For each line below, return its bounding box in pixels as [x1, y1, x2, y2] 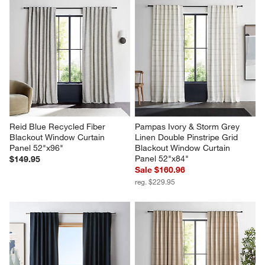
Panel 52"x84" [135, 153, 189, 164]
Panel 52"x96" [9, 143, 64, 154]
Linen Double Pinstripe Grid [135, 132, 240, 143]
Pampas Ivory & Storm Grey [135, 121, 242, 132]
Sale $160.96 [135, 164, 185, 176]
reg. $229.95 [135, 177, 175, 187]
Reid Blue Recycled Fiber [9, 121, 108, 132]
